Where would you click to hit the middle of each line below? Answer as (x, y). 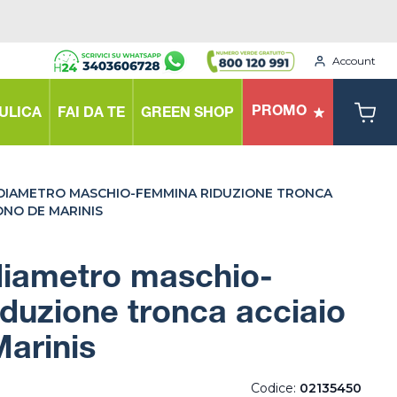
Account (354, 60)
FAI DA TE (91, 114)
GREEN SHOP (187, 114)
